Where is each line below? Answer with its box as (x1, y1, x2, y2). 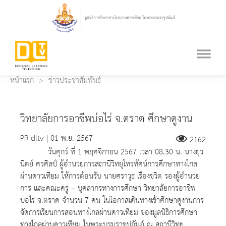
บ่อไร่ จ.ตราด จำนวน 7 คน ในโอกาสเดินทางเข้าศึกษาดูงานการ (20, 193, 204, 208)
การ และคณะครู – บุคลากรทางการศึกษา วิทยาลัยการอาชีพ (20, 181, 196, 196)
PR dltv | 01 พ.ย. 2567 (20, 131, 93, 146)
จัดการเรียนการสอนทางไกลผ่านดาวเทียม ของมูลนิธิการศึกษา (20, 205, 197, 220)
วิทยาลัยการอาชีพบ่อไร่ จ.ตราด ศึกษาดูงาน (20, 109, 193, 129)
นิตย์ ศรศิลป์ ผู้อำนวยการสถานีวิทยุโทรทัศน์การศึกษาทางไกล (20, 157, 197, 172)
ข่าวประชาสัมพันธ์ (46, 73, 101, 88)
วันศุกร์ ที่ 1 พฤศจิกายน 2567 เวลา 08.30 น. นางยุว (20, 145, 203, 160)
